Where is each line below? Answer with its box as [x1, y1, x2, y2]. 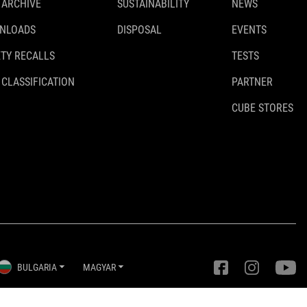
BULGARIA [16, 261, 57, 273]
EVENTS [232, 23, 267, 36]
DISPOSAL [117, 23, 162, 36]
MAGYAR [82, 261, 116, 273]
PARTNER [232, 75, 273, 88]
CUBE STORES [232, 101, 293, 114]
